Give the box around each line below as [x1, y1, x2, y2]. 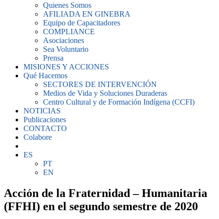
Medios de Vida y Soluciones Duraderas [43, 89, 167, 97]
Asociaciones [43, 36, 84, 44]
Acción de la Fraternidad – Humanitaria [4, 186, 207, 199]
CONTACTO [23, 124, 67, 132]
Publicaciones [23, 115, 66, 124]
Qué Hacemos [23, 71, 67, 80]
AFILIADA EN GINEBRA [43, 10, 131, 18]
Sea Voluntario [43, 45, 88, 53]
